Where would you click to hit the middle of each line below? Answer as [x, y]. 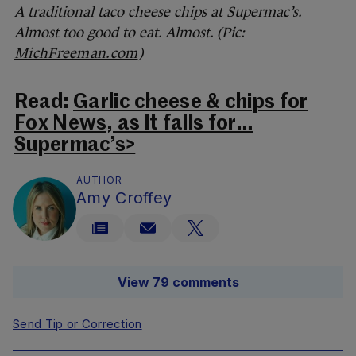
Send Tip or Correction [77, 324]
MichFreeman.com [76, 54]
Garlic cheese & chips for [191, 103]
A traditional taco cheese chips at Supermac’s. [158, 12]
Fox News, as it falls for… [134, 125]
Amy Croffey [124, 198]
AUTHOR [99, 180]
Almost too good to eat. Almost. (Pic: [130, 33]
